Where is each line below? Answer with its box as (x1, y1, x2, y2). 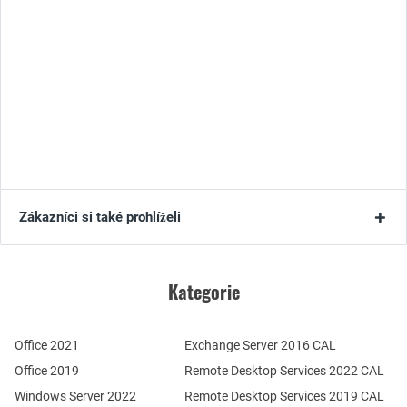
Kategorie (167, 278, 240, 306)
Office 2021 (15, 338, 79, 353)
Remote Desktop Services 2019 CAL (184, 389, 384, 404)
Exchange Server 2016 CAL (184, 338, 336, 353)
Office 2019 (15, 363, 79, 379)
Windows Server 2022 (15, 389, 136, 404)
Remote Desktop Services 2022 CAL (184, 363, 384, 379)
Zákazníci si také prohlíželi (19, 209, 181, 226)
